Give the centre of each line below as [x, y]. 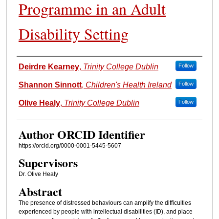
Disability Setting [73, 34]
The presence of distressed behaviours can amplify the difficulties [105, 203]
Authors [35, 66]
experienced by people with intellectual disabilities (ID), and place [105, 211]
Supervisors [48, 163]
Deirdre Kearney [49, 67]
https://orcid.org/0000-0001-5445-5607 [70, 146]
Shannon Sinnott [50, 85]
